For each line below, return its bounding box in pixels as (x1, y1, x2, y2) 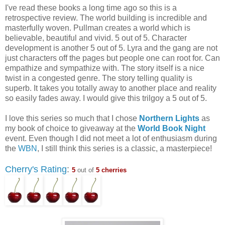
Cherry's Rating (5, 164, 67, 174)
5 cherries (96, 166, 127, 174)
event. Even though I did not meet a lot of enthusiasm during (5, 134, 217, 143)
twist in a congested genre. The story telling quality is (5, 73, 192, 82)
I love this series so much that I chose (5, 114, 139, 123)
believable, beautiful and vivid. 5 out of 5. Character (5, 33, 187, 42)
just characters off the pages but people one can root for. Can (5, 53, 220, 62)
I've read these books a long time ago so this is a (5, 3, 177, 12)
